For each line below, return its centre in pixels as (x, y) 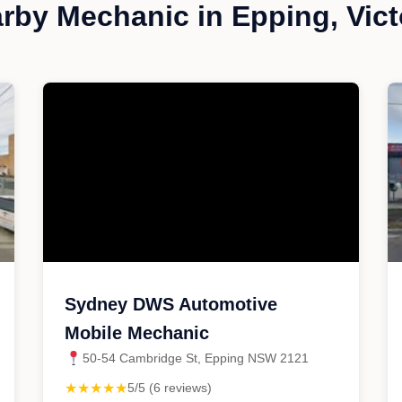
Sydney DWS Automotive (171, 304)
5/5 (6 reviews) (170, 388)
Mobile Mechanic (137, 333)
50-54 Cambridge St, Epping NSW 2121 (196, 358)
